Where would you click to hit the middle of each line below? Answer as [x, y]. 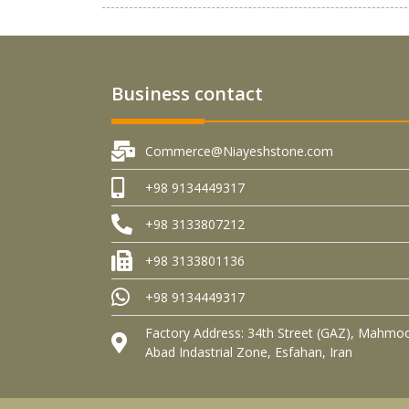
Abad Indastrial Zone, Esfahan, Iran [248, 352]
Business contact [187, 94]
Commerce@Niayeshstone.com [239, 151]
